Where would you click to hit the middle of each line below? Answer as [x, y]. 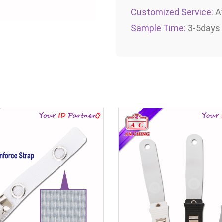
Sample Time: [158, 28]
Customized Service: [172, 12]
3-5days [203, 28]
